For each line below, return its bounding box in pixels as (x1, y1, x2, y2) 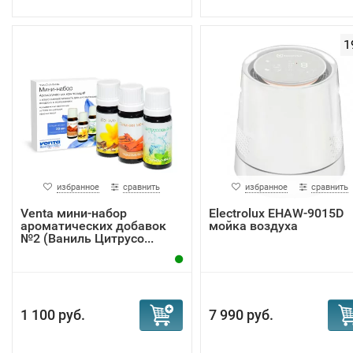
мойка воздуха (208, 218, 298, 233)
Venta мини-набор (20, 206, 127, 221)
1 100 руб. (20, 307, 85, 323)
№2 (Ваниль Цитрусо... (20, 231, 154, 246)
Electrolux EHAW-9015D (208, 206, 344, 221)
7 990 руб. (208, 307, 273, 323)
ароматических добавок (20, 218, 166, 233)
